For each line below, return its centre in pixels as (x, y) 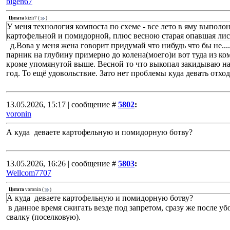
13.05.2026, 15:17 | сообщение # (61, 104)
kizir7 (31, 18)
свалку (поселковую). (43, 217)
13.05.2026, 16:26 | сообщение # (61, 164)
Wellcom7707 (29, 173)
